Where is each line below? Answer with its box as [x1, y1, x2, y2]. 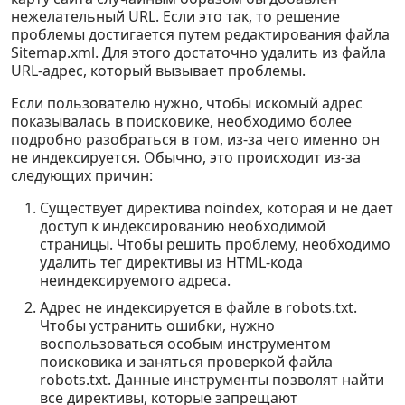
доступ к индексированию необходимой [40, 216, 325, 236]
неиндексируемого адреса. [40, 270, 231, 290]
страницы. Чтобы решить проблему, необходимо [40, 234, 391, 254]
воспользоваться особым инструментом [40, 334, 331, 353]
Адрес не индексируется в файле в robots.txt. [40, 297, 357, 317]
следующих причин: [11, 165, 153, 185]
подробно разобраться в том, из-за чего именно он [11, 129, 380, 149]
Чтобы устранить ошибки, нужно [40, 316, 275, 335]
